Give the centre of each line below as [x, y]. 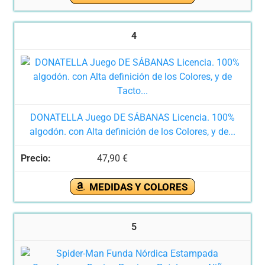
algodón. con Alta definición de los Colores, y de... [132, 131]
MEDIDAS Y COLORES [138, 187]
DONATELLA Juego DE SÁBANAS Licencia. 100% [132, 117]
